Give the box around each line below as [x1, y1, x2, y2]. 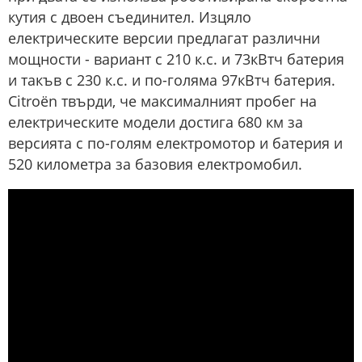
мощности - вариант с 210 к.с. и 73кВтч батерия [8, 48, 344, 69]
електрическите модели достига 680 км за [8, 112, 303, 132]
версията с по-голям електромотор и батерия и [8, 133, 343, 153]
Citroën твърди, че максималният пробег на [8, 90, 317, 111]
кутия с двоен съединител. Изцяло [8, 6, 251, 27]
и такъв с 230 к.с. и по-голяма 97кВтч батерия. [8, 69, 335, 90]
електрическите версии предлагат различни [8, 27, 320, 48]
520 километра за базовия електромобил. [8, 154, 302, 174]
